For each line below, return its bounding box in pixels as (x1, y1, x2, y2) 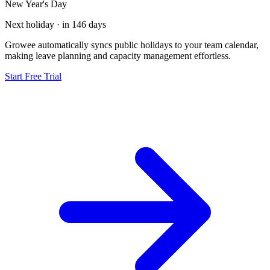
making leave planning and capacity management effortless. (5, 50, 231, 61)
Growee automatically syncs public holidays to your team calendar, (5, 39, 259, 50)
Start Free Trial (5, 71, 61, 81)
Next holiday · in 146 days (5, 19, 106, 30)
